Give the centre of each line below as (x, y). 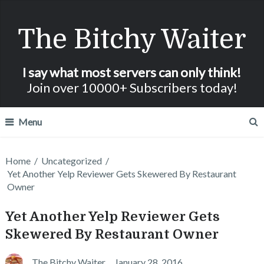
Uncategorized (71, 161)
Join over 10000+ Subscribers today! (132, 88)
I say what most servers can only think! (132, 72)
